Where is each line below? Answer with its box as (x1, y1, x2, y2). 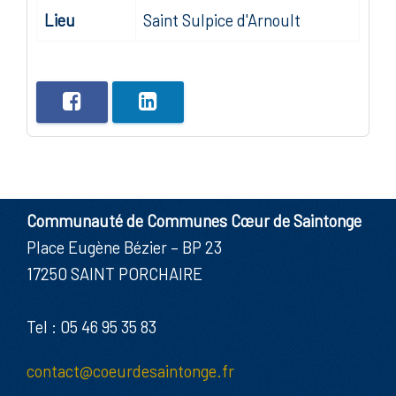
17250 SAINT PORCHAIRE (27, 263, 202, 285)
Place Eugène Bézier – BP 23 (27, 237, 222, 258)
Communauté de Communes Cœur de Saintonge (27, 210, 362, 232)
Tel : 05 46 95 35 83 (27, 316, 156, 338)
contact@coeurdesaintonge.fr (27, 361, 234, 382)
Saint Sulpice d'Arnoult (143, 10, 301, 31)
